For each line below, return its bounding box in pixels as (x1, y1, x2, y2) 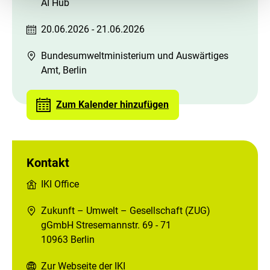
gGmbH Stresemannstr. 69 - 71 (41, 219, 171, 231)
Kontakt (27, 155, 69, 171)
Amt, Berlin (41, 64, 87, 77)
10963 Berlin (41, 234, 95, 246)
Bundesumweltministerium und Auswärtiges (41, 50, 228, 62)
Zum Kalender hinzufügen (56, 99, 169, 111)
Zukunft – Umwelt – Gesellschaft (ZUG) (41, 205, 210, 217)
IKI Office (41, 178, 79, 190)
